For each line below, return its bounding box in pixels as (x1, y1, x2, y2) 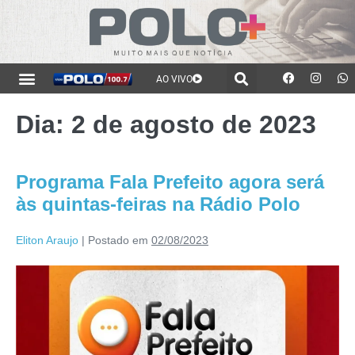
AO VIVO (156, 74, 193, 86)
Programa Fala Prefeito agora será (16, 170, 324, 193)
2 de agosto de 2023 (71, 109, 316, 139)
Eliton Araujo (16, 233, 78, 246)
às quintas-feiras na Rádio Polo (16, 193, 300, 215)
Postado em (88, 233, 148, 246)
